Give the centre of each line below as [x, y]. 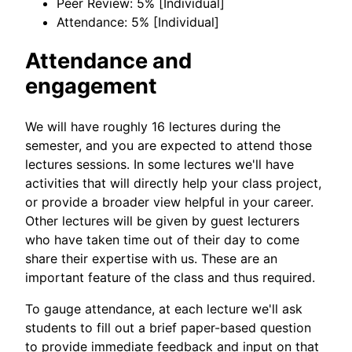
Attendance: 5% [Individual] [138, 22]
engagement [91, 86]
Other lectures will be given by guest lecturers [162, 220]
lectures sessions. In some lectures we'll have [159, 164]
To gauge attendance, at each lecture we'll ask [164, 308]
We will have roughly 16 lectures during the [153, 126]
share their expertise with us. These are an [151, 258]
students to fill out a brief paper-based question [168, 327]
